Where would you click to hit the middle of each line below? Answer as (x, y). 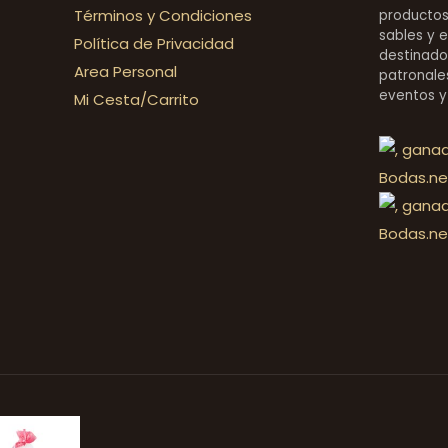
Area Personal (125, 71)
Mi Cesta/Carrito (136, 99)
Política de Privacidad (154, 43)
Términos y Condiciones (163, 15)
